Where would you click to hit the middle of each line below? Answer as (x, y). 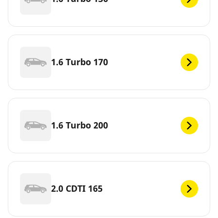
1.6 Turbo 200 (80, 125)
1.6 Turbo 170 (80, 62)
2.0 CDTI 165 (77, 189)
